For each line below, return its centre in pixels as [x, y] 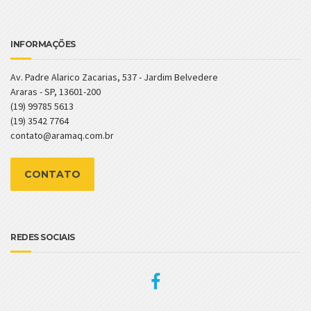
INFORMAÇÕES [43, 44]
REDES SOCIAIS [43, 237]
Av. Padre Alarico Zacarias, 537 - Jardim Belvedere [114, 77]
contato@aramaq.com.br [62, 136]
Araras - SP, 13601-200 [56, 92]
